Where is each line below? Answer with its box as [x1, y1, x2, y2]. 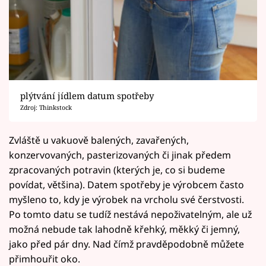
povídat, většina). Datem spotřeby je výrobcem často [9, 178, 244, 192]
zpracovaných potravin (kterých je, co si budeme [9, 163, 225, 177]
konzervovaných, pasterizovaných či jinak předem [9, 148, 231, 162]
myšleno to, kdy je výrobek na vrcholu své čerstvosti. [9, 193, 244, 207]
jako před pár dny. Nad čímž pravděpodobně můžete [9, 237, 244, 251]
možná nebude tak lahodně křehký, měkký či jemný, [9, 223, 240, 236]
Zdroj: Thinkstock [20, 103, 72, 112]
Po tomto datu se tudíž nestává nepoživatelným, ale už [9, 208, 252, 221]
